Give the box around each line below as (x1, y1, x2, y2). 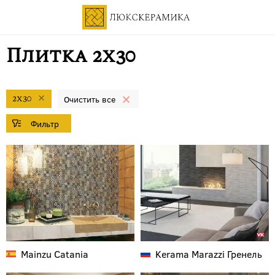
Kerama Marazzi (155, 247, 225, 260)
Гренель (225, 247, 262, 260)
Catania (52, 247, 88, 260)
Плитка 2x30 (6, 41, 135, 71)
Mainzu (21, 247, 52, 260)
